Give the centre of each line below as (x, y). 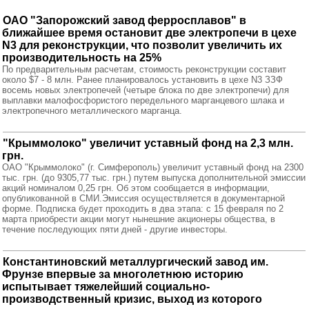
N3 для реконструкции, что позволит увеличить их (142, 45)
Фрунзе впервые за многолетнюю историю (123, 274)
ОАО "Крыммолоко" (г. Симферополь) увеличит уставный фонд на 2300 (153, 167)
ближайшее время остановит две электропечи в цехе (149, 33)
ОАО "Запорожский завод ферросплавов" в (124, 20)
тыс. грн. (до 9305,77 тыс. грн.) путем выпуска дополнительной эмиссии (154, 178)
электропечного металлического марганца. (92, 111)
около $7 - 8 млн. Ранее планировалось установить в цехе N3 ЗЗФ (142, 80)
